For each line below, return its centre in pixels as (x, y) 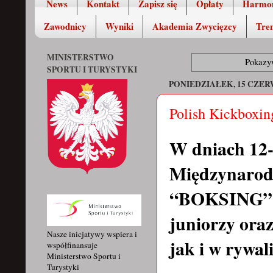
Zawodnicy (65, 27)
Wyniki (119, 27)
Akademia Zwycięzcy (195, 27)
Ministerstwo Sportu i (84, 256)
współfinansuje (72, 245)
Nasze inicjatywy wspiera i (92, 234)
